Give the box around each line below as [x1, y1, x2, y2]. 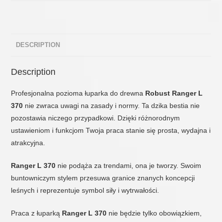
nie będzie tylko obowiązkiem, [107, 209, 202, 218]
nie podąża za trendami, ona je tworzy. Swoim [57, 162, 202, 170]
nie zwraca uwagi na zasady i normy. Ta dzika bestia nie [23, 102, 200, 110]
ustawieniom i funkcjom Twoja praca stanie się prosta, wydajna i [11, 126, 211, 135]
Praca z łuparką [11, 209, 62, 218]
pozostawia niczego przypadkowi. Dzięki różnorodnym [11, 114, 180, 122]
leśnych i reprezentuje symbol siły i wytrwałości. [11, 186, 160, 195]
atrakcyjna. [11, 139, 46, 147]
